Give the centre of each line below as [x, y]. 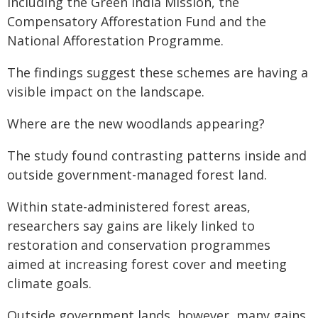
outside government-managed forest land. [137, 175]
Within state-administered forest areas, [129, 207]
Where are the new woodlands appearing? [136, 124]
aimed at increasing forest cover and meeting [147, 264]
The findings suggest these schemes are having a [158, 72]
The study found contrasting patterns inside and [157, 155]
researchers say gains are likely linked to [131, 226]
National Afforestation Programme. [115, 40]
